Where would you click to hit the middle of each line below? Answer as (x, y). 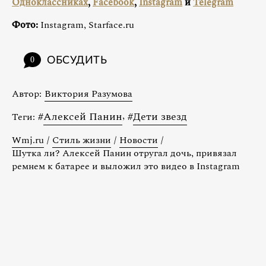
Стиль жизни (82, 140)
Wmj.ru (28, 140)
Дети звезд (160, 116)
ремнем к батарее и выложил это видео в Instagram (126, 166)
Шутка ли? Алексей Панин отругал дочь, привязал (124, 153)
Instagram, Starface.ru (86, 25)
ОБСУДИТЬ (77, 60)
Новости (139, 140)
